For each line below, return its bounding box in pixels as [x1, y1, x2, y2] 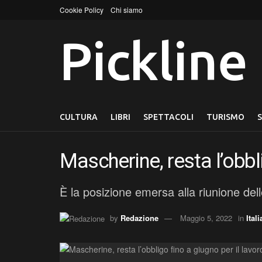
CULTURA [60, 112, 98, 122]
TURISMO [206, 112, 244, 122]
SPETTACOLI [143, 112, 194, 122]
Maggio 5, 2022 [180, 212, 232, 223]
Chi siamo [111, 5, 143, 15]
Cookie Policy [60, 5, 104, 15]
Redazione [120, 212, 158, 223]
